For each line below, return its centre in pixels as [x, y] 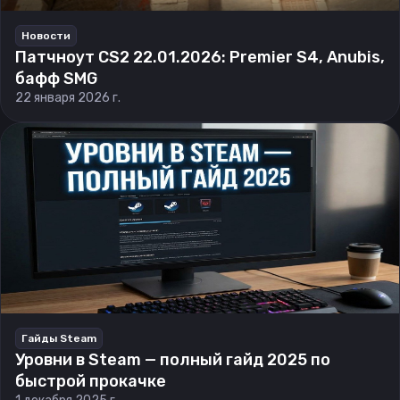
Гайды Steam [59, 338]
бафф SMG [56, 79]
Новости [46, 36]
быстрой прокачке [91, 381]
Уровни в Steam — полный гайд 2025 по [173, 360]
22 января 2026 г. [68, 98]
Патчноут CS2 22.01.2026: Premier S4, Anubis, [200, 57]
